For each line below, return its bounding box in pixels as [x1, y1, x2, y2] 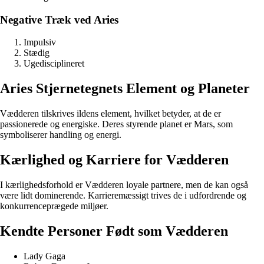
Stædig [24, 48, 49, 58]
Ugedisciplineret [24, 58, 84, 69]
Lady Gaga [24, 250, 65, 261]
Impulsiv [24, 37, 56, 48]
